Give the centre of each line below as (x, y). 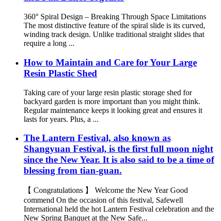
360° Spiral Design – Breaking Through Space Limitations (115, 17)
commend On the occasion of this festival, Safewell (103, 200)
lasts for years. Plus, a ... (61, 119)
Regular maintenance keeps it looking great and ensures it (113, 110)
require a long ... (49, 43)
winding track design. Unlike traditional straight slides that (114, 35)
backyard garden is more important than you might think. (112, 101)
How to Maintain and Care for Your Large (110, 62)
